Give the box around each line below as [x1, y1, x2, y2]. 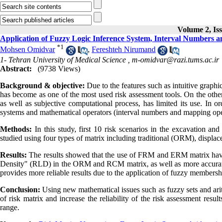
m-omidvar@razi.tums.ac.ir [132, 55, 219, 64]
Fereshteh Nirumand [92, 45, 156, 54]
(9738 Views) [38, 64, 80, 73]
